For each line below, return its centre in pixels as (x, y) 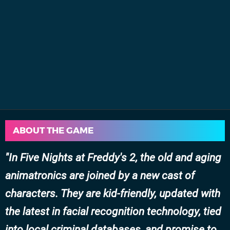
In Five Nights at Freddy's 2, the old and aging (115, 157)
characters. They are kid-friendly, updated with (113, 193)
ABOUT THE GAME (53, 130)
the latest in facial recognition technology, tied (113, 211)
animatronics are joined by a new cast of (100, 175)
